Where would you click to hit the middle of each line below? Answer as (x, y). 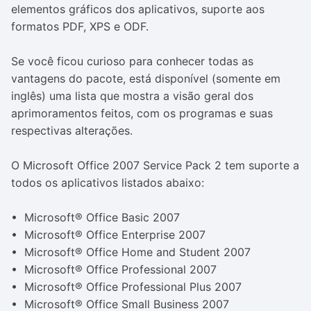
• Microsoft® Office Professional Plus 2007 (126, 287)
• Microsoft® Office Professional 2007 (114, 269)
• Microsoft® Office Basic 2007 (95, 217)
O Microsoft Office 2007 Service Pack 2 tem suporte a (155, 165)
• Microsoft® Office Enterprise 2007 (108, 235)
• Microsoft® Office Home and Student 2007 (131, 252)
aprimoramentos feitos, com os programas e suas (142, 113)
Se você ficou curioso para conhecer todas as (132, 61)
